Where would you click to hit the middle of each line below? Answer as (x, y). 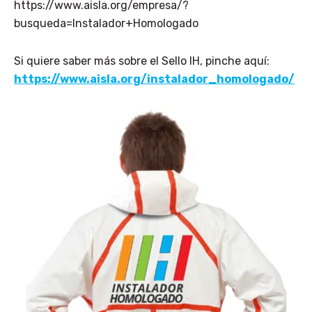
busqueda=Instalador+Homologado (106, 23)
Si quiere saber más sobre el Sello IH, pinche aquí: (142, 61)
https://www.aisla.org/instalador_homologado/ (154, 79)
